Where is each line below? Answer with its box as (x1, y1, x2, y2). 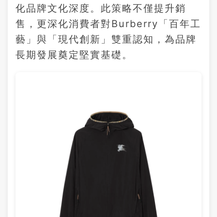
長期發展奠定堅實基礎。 (15, 48, 133, 61)
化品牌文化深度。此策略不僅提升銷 (15, 2, 186, 14)
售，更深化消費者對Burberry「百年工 (15, 17, 201, 30)
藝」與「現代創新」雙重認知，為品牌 (15, 33, 197, 45)
